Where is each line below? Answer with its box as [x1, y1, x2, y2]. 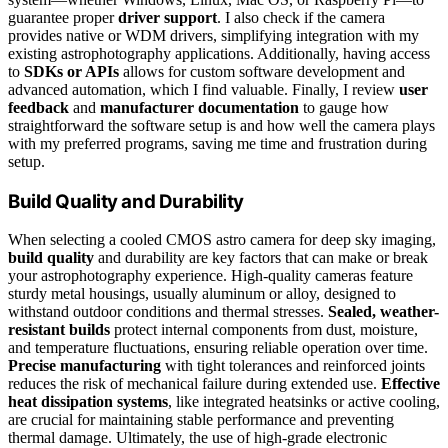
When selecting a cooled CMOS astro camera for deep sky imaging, [8, 231, 436, 249]
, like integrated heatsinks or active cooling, [168, 393, 440, 411]
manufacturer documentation [100, 98, 299, 116]
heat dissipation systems [8, 393, 168, 411]
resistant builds [8, 321, 110, 339]
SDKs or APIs [24, 62, 119, 80]
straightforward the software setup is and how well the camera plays [8, 116, 435, 134]
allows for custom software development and [119, 62, 405, 80]
